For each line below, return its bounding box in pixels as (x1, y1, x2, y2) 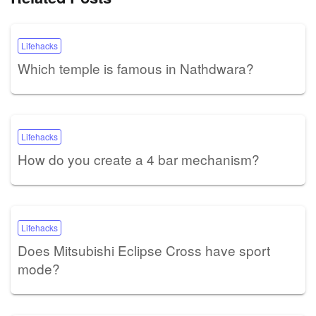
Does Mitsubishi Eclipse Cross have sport (18, 240, 270, 260)
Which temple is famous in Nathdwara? (18, 58, 254, 78)
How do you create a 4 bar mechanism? (18, 149, 260, 169)
